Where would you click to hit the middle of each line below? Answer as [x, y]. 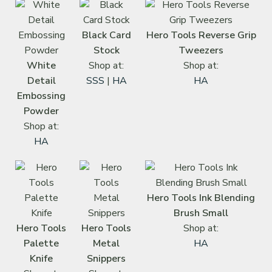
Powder [41, 111]
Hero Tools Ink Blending [201, 198]
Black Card [106, 35]
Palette [41, 243]
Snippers [106, 258]
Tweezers [201, 50]
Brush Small [201, 213]
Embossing [41, 96]
